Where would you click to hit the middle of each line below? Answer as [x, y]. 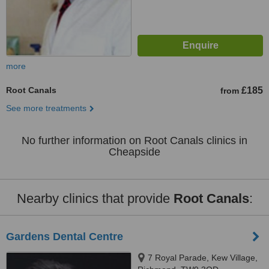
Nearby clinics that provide [95, 198]
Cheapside [134, 152]
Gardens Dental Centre [65, 237]
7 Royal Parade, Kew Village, [203, 258]
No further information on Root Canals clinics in [134, 141]
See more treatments [46, 108]
